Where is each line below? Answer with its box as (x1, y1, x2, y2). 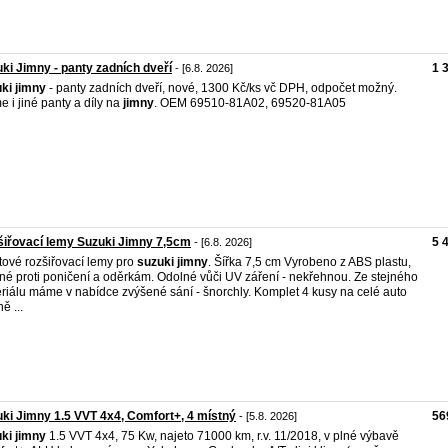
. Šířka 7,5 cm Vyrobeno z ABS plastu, (208, 255, 411, 269)
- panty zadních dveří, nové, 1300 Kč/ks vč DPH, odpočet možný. (46, 81, 397, 95)
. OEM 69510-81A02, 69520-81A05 (154, 96, 346, 110)
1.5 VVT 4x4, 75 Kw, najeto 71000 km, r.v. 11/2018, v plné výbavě (46, 429, 399, 443)
